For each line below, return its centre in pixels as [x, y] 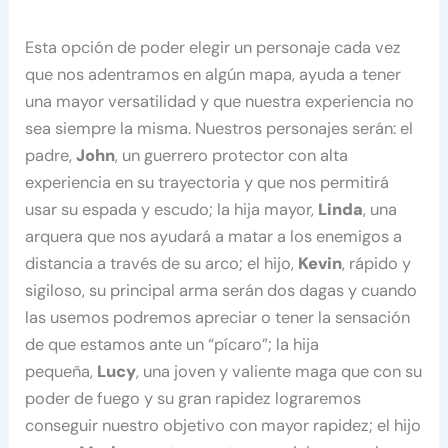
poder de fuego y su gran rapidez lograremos [193, 399]
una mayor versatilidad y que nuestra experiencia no [220, 102]
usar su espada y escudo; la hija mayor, [172, 210]
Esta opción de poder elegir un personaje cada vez [213, 48]
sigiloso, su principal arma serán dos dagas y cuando [221, 291]
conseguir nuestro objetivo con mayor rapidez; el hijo [223, 426]
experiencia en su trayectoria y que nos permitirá [207, 183]
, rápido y [377, 264]
